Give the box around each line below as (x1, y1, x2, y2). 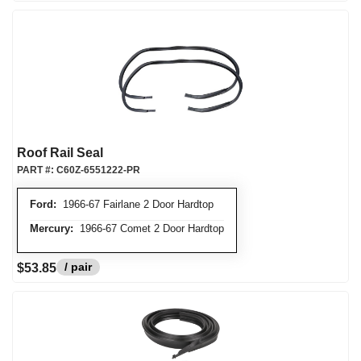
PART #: (17, 164, 56, 176)
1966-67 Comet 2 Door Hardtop (73, 222, 224, 234)
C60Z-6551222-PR (56, 164, 140, 176)
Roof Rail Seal (17, 146, 103, 160)
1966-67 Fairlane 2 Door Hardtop (56, 198, 214, 210)
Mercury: (30, 222, 73, 234)
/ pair (64, 260, 92, 273)
